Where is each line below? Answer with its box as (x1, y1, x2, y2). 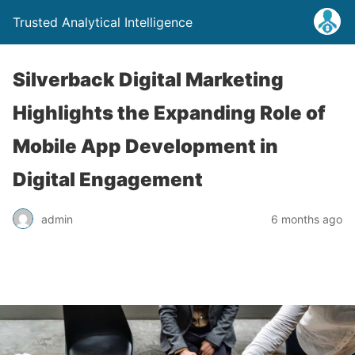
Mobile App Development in (13, 135, 278, 158)
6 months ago (271, 212, 342, 226)
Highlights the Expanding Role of (13, 101, 326, 124)
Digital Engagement (13, 168, 203, 191)
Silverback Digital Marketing (13, 68, 284, 91)
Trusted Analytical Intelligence (13, 14, 193, 30)
